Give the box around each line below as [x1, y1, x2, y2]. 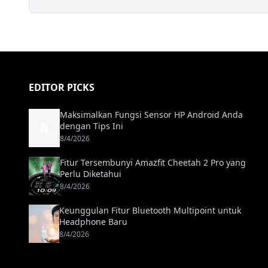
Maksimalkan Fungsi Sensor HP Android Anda [59, 109, 243, 121]
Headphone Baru [59, 216, 128, 228]
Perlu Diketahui [59, 168, 121, 180]
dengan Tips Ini [59, 120, 123, 132]
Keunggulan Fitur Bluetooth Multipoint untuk [59, 205, 242, 217]
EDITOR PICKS [29, 81, 95, 95]
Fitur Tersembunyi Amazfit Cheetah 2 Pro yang [59, 157, 246, 169]
